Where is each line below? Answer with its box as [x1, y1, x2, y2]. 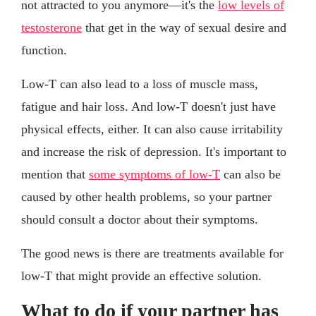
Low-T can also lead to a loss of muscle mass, [21, 76, 258, 91]
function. [21, 42, 67, 57]
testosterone [21, 20, 82, 35]
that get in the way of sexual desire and [82, 20, 286, 35]
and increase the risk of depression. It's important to [21, 144, 286, 159]
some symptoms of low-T [89, 166, 220, 181]
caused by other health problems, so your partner [21, 189, 272, 204]
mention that [21, 166, 89, 181]
